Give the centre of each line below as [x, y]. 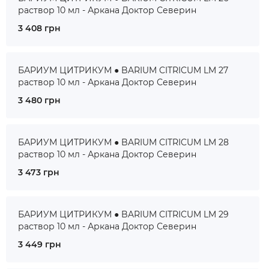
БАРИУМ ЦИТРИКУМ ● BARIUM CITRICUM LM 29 [123, 214]
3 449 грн [40, 244]
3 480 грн [39, 100]
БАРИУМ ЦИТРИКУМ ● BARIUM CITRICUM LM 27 [123, 70]
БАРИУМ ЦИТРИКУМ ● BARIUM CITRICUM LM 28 [123, 142]
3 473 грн [39, 172]
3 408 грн [39, 28]
